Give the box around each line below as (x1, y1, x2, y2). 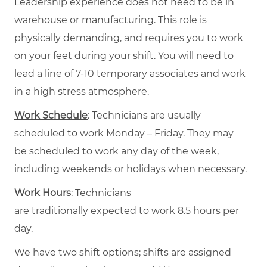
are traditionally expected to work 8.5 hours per (14, 204, 239, 216)
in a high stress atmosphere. (14, 85, 149, 97)
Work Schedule (14, 109, 88, 121)
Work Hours (14, 187, 71, 198)
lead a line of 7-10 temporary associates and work (14, 67, 246, 79)
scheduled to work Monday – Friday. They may (14, 127, 234, 139)
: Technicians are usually (88, 109, 201, 121)
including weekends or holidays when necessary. (14, 163, 247, 175)
